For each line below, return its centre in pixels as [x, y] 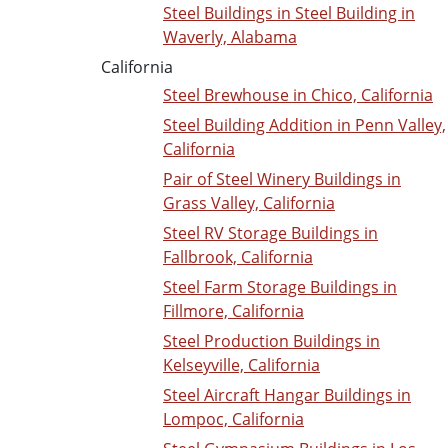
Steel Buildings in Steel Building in [289, 13]
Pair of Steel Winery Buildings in [282, 179]
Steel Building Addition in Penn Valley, [304, 125]
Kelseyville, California [241, 365]
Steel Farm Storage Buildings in [280, 287]
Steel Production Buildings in [271, 341]
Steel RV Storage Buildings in [270, 233]
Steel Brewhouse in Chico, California [298, 95]
